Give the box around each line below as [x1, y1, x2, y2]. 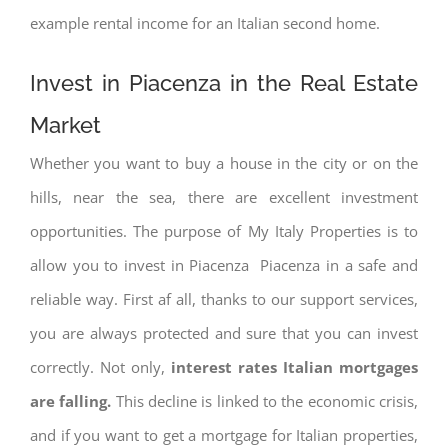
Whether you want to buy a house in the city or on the [30, 152, 418, 173]
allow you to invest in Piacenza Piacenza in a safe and [30, 254, 418, 275]
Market [30, 111, 101, 138]
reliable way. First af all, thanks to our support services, [30, 288, 418, 309]
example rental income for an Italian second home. [30, 12, 380, 33]
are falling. [30, 390, 112, 411]
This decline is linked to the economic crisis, [111, 390, 419, 411]
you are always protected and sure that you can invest [30, 322, 418, 343]
